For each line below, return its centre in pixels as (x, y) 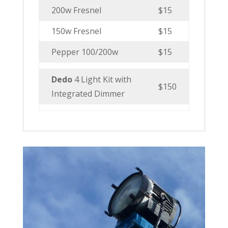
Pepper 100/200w (84, 52)
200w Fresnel (76, 10)
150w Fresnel (76, 31)
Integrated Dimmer (88, 94)
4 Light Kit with (103, 79)
